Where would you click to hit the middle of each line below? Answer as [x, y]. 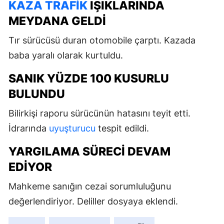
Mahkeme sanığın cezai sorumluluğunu [90, 186]
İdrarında [29, 128]
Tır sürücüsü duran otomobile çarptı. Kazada [102, 40]
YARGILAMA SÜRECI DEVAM [89, 151]
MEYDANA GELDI [57, 21]
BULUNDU [37, 94]
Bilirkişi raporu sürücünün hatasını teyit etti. [99, 113]
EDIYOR [30, 167]
